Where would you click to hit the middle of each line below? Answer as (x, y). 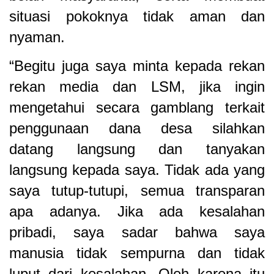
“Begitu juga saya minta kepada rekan (137, 65)
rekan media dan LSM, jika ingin (137, 86)
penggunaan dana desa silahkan (137, 128)
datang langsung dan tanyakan (137, 149)
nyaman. (37, 37)
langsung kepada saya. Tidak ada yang (137, 169)
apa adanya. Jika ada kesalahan (137, 211)
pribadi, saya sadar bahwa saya (137, 232)
